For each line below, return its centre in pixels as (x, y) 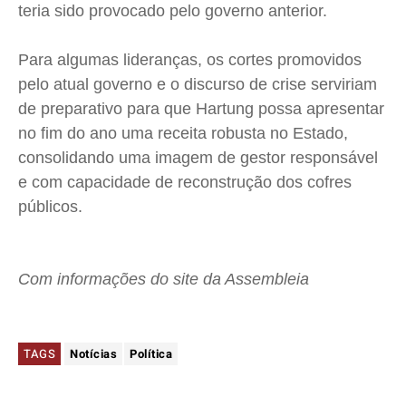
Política (151, 354)
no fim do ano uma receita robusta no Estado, (183, 134)
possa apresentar (319, 109)
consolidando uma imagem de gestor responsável (198, 158)
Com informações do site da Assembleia (164, 280)
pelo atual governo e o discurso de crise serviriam (198, 85)
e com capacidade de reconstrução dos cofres (185, 183)
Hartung (225, 109)
